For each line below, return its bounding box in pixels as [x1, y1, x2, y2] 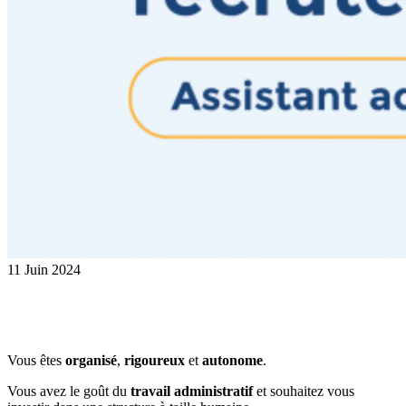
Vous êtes [7, 352, 65, 368]
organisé [65, 352, 117, 368]
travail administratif [130, 382, 253, 399]
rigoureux [124, 352, 185, 368]
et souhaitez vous [253, 382, 354, 399]
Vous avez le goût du [7, 382, 130, 399]
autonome [202, 352, 263, 368]
